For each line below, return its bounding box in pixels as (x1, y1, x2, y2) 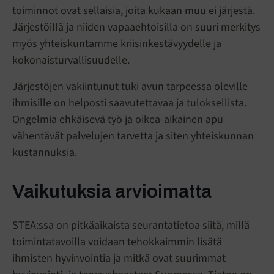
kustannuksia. (12, 145, 77, 161)
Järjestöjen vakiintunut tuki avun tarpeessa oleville (12, 79, 248, 95)
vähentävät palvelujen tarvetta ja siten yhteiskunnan (12, 128, 254, 144)
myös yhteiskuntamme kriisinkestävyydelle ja (12, 36, 221, 52)
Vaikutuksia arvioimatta (12, 182, 212, 202)
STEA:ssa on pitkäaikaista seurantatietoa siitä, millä (12, 218, 250, 234)
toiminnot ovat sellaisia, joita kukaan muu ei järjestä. (12, 3, 255, 19)
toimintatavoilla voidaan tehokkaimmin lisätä (12, 234, 222, 250)
